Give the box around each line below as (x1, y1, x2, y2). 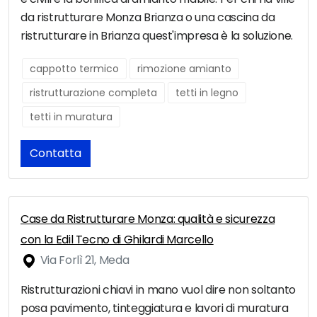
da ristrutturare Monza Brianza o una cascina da (21, 9, 275, 26)
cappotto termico (30, 62, 119, 76)
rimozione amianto (137, 62, 231, 76)
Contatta (30, 145, 81, 162)
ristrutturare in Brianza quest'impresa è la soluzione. (21, 28, 294, 45)
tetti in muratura (30, 110, 113, 125)
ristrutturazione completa (30, 86, 157, 100)
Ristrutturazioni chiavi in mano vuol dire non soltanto (21, 282, 296, 299)
